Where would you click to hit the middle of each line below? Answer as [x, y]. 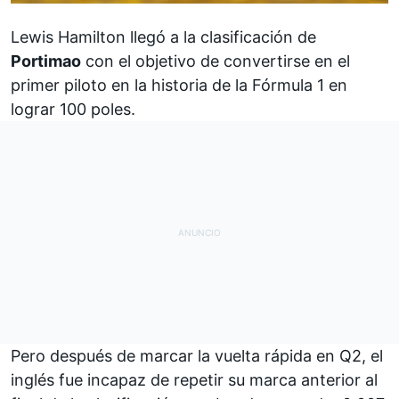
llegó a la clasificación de [221, 37]
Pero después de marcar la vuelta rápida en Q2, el [197, 355]
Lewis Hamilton [68, 37]
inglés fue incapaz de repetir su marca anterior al [194, 379]
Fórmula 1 [288, 85]
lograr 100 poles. [73, 109]
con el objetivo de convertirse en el [216, 61]
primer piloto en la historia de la [131, 85]
